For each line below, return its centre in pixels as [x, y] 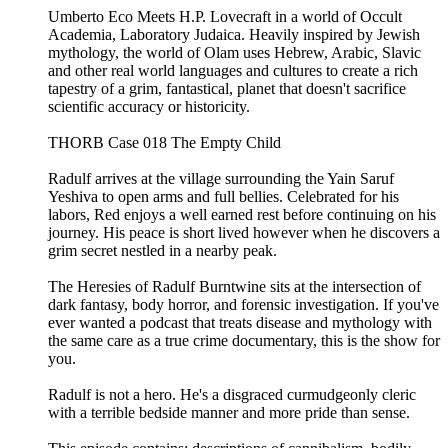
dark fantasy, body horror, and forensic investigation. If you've [243, 305]
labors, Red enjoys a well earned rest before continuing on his [242, 215]
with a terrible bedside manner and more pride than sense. [229, 413]
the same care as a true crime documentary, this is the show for [244, 341]
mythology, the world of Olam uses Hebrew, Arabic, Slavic [234, 53]
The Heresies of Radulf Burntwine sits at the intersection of [234, 287]
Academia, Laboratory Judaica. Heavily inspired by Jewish [234, 35]
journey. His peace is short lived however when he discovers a [244, 233]
